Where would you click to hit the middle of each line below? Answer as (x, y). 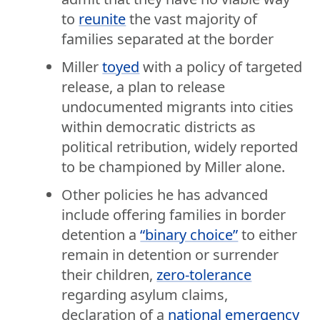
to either (268, 235)
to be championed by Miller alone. (174, 166)
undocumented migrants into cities (178, 106)
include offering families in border (174, 215)
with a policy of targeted (221, 66)
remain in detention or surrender (170, 255)
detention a (101, 235)
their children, (109, 275)
